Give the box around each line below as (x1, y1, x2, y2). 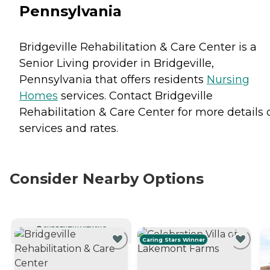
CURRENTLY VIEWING (43, 225, 107, 232)
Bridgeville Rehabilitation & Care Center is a (19, 40, 257, 54)
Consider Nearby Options (10, 169, 204, 187)
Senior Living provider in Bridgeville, (19, 56, 214, 70)
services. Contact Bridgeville (58, 89, 213, 102)
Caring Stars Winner (142, 236, 206, 243)
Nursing (207, 72, 250, 86)
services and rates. (19, 121, 118, 135)
